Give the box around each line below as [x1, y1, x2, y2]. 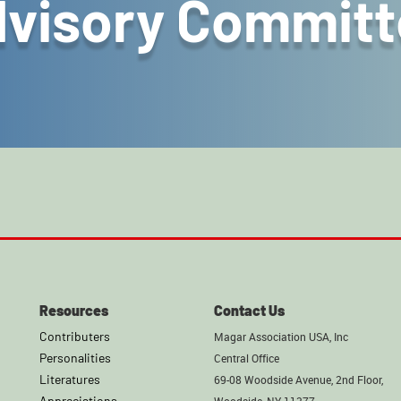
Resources [39, 302, 108, 320]
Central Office [214, 351, 279, 366]
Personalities [39, 350, 111, 366]
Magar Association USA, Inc [214, 329, 348, 345]
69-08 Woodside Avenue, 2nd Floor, [214, 372, 383, 388]
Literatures [39, 371, 100, 388]
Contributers [39, 328, 110, 345]
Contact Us [214, 302, 285, 320]
